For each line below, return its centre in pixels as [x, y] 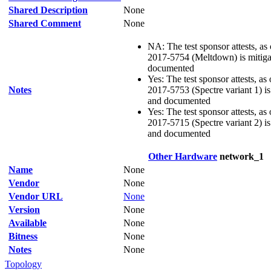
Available [28, 223]
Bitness [23, 236]
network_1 [240, 156]
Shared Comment [45, 23]
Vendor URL [36, 196]
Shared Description [48, 10]
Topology [23, 264]
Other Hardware [183, 156]
